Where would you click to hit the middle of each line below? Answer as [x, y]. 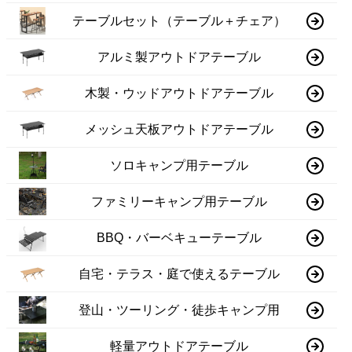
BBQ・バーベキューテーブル [180, 237]
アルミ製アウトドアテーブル [180, 57]
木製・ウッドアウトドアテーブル [180, 93]
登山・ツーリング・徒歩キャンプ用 [180, 310]
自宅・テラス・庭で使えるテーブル [180, 273]
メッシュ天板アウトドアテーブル [180, 129]
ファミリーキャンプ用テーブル [180, 201]
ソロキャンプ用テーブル [180, 165]
